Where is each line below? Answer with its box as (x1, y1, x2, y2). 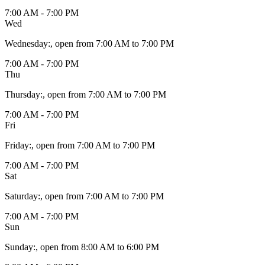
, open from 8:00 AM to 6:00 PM (35, 241, 159, 252)
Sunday (5, 241, 33, 252)
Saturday (5, 190, 38, 201)
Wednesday (5, 38, 48, 49)
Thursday (5, 89, 40, 99)
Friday (5, 140, 29, 150)
